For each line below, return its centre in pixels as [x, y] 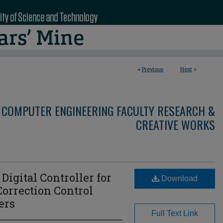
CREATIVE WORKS [175, 124]
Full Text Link [175, 213]
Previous [153, 69]
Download [178, 178]
